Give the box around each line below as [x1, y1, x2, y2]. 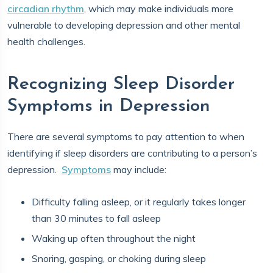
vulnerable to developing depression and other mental [7, 19, 240, 31]
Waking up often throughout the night [32, 232, 196, 244]
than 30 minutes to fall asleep [32, 212, 161, 224]
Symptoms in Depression [7, 97, 216, 116]
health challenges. [7, 35, 90, 48]
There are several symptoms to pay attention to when [7, 130, 244, 143]
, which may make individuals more [84, 2, 233, 15]
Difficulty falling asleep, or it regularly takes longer [32, 196, 246, 208]
